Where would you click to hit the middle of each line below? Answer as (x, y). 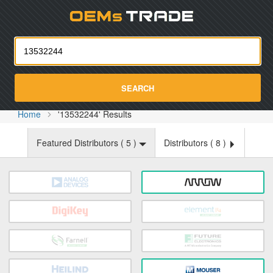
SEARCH (138, 88)
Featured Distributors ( (81, 143)
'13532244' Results (95, 114)
